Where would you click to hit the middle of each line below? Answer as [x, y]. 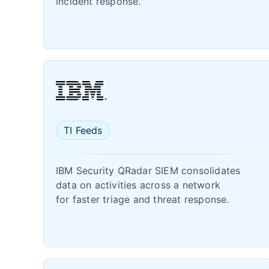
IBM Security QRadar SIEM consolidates [148, 171]
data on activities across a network [138, 185]
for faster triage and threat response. [143, 199]
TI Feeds [83, 130]
